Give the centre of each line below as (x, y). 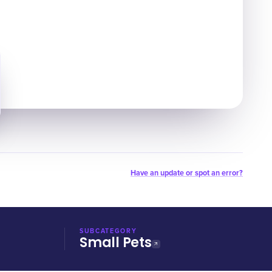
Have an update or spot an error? (187, 173)
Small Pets (116, 243)
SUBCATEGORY (108, 231)
